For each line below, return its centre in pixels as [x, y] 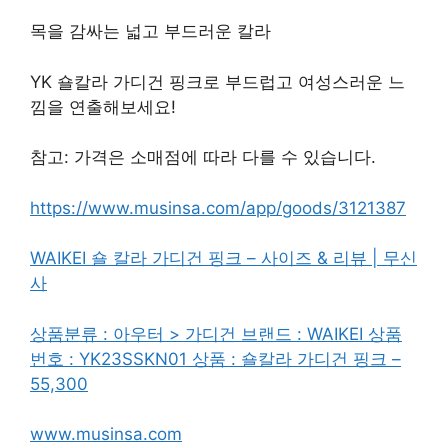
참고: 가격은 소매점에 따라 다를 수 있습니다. [203, 157]
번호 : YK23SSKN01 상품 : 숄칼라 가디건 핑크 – [215, 358]
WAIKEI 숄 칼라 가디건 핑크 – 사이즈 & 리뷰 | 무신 [223, 258]
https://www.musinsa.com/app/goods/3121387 [218, 207]
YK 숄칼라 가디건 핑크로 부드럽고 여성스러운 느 [217, 81]
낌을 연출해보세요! [103, 106]
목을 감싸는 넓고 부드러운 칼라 [150, 31]
